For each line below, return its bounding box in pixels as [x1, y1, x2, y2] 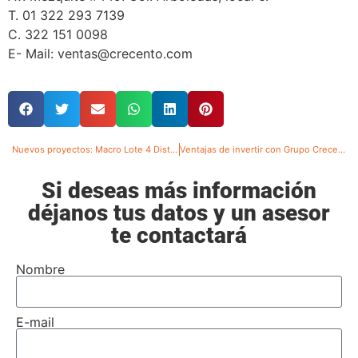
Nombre [16, 261, 65, 277]
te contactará [111, 221, 247, 249]
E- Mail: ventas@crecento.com [8, 46, 193, 62]
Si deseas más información [42, 177, 316, 204]
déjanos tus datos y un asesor [28, 199, 330, 226]
